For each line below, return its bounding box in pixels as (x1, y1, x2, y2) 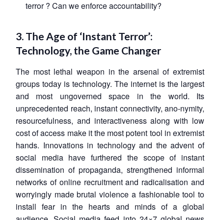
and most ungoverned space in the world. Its (16, 90, 204, 102)
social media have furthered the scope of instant (16, 151, 204, 163)
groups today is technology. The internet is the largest (16, 78, 204, 89)
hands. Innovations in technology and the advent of (16, 139, 204, 151)
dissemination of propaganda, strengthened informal (16, 164, 204, 175)
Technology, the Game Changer (16, 44, 161, 57)
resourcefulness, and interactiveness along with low (16, 114, 204, 126)
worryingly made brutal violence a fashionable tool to (16, 188, 204, 200)
